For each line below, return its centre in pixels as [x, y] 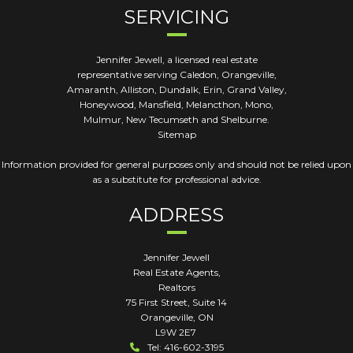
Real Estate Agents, [176, 272]
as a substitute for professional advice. [176, 179]
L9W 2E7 [176, 332]
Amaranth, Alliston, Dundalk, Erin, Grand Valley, [176, 89]
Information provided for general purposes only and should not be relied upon [176, 164]
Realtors [176, 287]
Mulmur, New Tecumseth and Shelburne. [176, 119]
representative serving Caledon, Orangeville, [176, 74]
